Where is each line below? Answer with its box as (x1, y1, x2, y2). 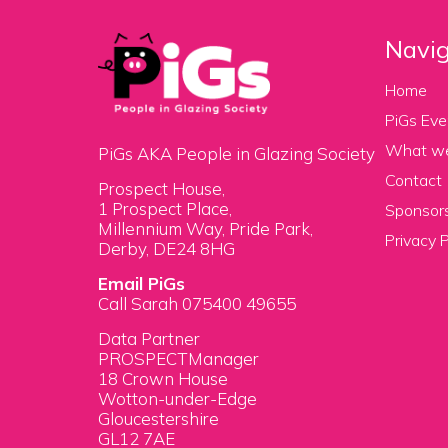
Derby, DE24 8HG (98, 238, 235, 260)
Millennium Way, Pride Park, (98, 218, 313, 240)
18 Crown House (98, 368, 228, 390)
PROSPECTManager (98, 348, 259, 370)
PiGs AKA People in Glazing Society (98, 143, 375, 165)
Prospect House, (98, 178, 225, 200)
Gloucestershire (98, 408, 219, 430)
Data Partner (98, 328, 200, 350)
